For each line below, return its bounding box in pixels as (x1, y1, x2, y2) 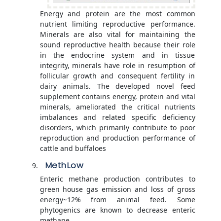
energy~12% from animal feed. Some (39, 195, 195, 205)
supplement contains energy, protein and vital (39, 92, 195, 102)
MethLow (44, 159, 83, 172)
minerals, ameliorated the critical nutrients (39, 102, 195, 112)
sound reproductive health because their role (39, 40, 195, 50)
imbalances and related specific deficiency (39, 112, 195, 122)
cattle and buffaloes (39, 144, 106, 153)
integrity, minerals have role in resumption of (39, 61, 195, 71)
